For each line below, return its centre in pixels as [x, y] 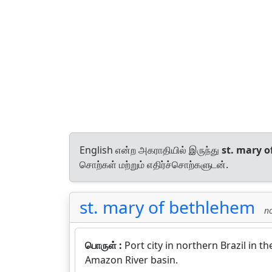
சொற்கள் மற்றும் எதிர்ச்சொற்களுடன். [154, 165]
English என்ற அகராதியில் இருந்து [151, 150]
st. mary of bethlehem [167, 207]
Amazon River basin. [131, 260]
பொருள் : [105, 245]
